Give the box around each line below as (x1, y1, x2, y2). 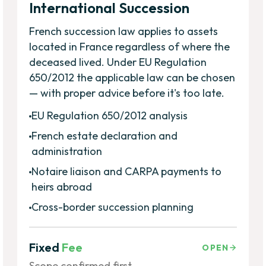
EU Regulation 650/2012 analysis (31, 108, 188, 122)
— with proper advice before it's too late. (29, 85, 225, 100)
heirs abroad (31, 179, 93, 194)
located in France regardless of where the (29, 39, 230, 53)
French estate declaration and (31, 128, 178, 142)
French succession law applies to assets (29, 24, 218, 38)
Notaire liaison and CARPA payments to (31, 164, 222, 178)
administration (31, 144, 103, 158)
